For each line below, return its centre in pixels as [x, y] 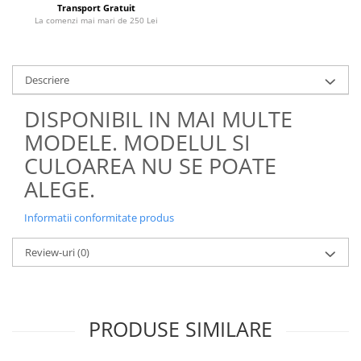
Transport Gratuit [96, 8]
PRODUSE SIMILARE [180, 329]
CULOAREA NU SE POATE [150, 166]
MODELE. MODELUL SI [137, 143]
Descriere [47, 80]
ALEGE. [60, 189]
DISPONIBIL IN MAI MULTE [158, 119]
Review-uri [51, 253]
